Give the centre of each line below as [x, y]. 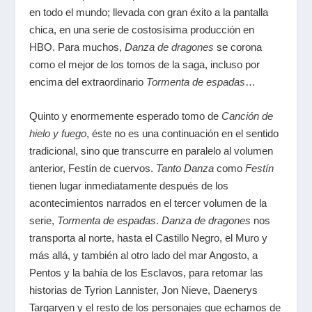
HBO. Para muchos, [77, 47]
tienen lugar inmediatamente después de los [129, 186]
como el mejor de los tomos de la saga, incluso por [145, 64]
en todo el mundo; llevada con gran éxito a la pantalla [149, 12]
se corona [238, 47]
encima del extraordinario [88, 82]
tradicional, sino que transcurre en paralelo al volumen [151, 151]
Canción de [248, 116]
